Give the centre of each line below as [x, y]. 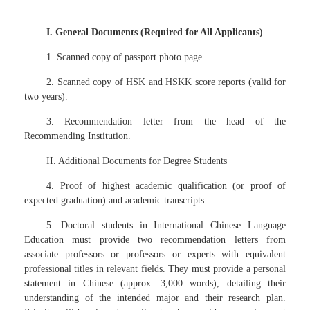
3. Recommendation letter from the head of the [166, 121]
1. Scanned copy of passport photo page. [126, 57]
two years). [46, 97]
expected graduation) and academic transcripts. [116, 200]
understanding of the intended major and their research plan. [155, 298]
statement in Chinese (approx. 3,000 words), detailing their [155, 283]
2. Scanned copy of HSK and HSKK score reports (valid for [166, 82]
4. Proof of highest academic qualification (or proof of [166, 186]
